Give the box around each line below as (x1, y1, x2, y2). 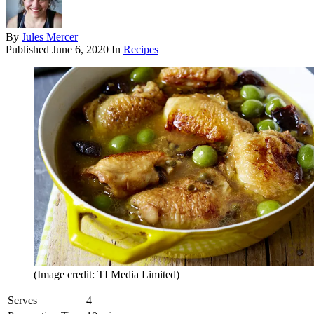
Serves (8, 294, 37, 307)
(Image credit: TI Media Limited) (34, 268, 179, 281)
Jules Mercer (22, 31, 78, 43)
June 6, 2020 (52, 43, 109, 56)
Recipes (123, 43, 158, 56)
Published (6, 43, 52, 56)
